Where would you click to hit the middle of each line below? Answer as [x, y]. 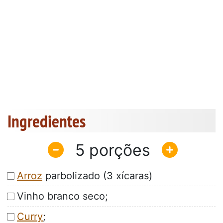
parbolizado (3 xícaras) [97, 176]
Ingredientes [47, 121]
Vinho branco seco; [62, 196]
